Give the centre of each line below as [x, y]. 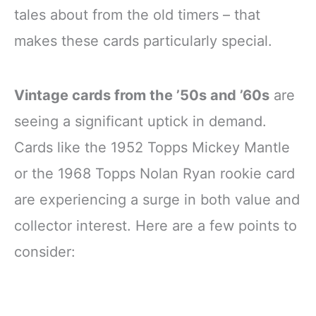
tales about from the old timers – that [137, 14]
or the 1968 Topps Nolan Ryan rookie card [154, 174]
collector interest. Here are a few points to [156, 226]
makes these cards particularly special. [143, 41]
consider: [45, 252]
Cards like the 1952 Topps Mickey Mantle [152, 147]
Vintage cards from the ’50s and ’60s [142, 95]
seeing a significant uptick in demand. [140, 121]
